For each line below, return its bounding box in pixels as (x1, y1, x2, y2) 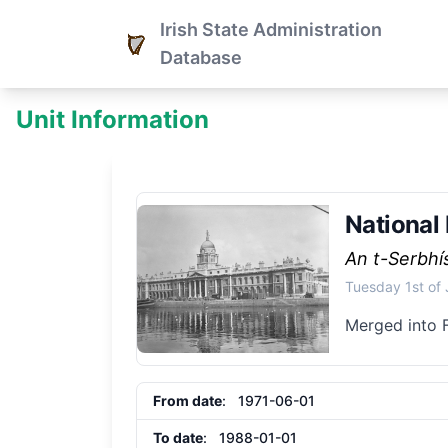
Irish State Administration (160, 19, 382, 40)
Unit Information (16, 105, 209, 134)
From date (153, 392, 222, 409)
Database (160, 47, 242, 68)
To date (153, 429, 203, 446)
